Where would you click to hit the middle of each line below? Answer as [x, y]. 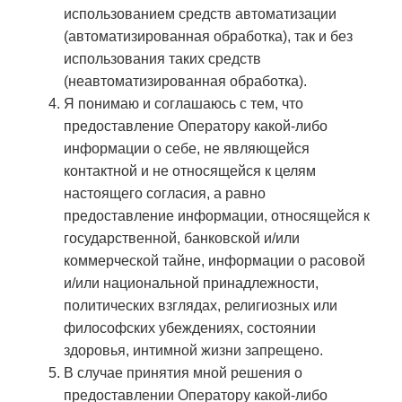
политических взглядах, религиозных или [201, 306]
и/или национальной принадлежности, [191, 284]
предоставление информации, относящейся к [217, 216]
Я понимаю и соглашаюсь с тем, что [184, 104]
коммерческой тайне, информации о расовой [214, 261]
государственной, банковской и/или [182, 239]
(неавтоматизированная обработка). [185, 82]
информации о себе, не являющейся [187, 149]
